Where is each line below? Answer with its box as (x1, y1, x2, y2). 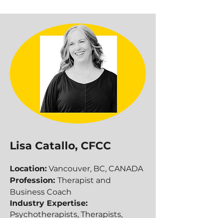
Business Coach (10, 187, 72, 197)
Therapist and (57, 176, 111, 185)
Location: (10, 164, 47, 173)
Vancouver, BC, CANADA (47, 164, 143, 173)
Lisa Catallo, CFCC (10, 139, 111, 152)
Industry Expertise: (10, 199, 88, 208)
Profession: (10, 176, 57, 185)
